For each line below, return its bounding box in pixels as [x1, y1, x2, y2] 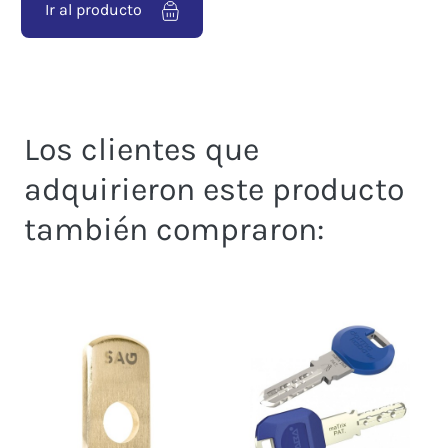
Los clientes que [24, 131, 259, 169]
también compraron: [24, 211, 324, 249]
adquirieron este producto [24, 171, 404, 209]
